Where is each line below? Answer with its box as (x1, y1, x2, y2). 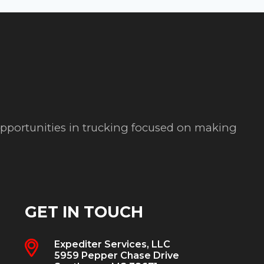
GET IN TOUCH (24, 202, 143, 222)
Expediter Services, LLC (54, 239, 170, 250)
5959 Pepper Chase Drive (54, 250, 179, 262)
